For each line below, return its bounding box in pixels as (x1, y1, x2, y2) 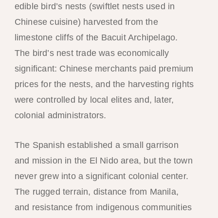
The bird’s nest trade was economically (14, 48, 169, 58)
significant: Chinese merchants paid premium (14, 63, 194, 73)
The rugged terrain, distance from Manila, (14, 186, 179, 197)
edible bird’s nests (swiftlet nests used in (14, 1, 175, 11)
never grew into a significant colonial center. (14, 171, 188, 181)
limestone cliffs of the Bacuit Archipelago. (14, 32, 178, 42)
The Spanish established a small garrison (14, 140, 179, 150)
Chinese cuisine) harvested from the (14, 17, 158, 27)
